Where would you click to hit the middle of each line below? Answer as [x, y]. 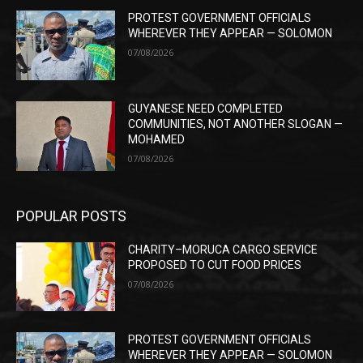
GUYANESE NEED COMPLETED [206, 108]
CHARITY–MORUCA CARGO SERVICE [223, 249]
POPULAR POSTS [71, 216]
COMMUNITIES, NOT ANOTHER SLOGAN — [236, 124]
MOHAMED [157, 139]
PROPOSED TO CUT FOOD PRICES [215, 265]
